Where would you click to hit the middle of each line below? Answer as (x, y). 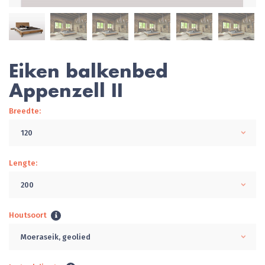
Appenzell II (66, 90)
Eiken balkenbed (88, 70)
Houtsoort (28, 215)
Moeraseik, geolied (56, 237)
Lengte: (23, 163)
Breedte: (25, 111)
